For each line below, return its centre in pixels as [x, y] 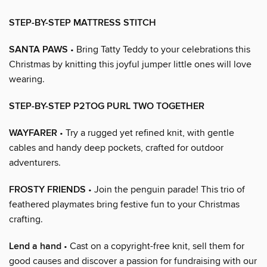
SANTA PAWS [38, 49]
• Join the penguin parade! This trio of [165, 189]
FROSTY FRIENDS [47, 190]
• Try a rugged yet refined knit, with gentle [146, 133]
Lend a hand [35, 246]
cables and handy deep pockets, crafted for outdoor [116, 148]
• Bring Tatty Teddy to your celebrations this [159, 49]
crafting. [26, 219]
